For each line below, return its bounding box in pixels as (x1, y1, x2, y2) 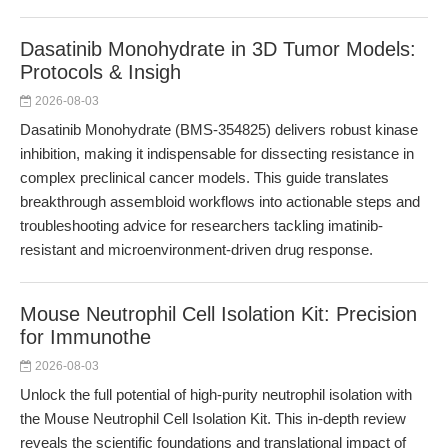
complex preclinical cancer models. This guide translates (20, 169, 389, 186)
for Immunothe (20, 326, 151, 348)
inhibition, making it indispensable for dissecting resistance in (20, 145, 414, 162)
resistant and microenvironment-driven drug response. (20, 241, 373, 258)
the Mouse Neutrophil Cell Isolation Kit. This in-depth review (20, 410, 406, 427)
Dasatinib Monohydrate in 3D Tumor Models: (20, 38, 416, 60)
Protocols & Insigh (20, 61, 181, 83)
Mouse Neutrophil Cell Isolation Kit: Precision (20, 303, 417, 325)
